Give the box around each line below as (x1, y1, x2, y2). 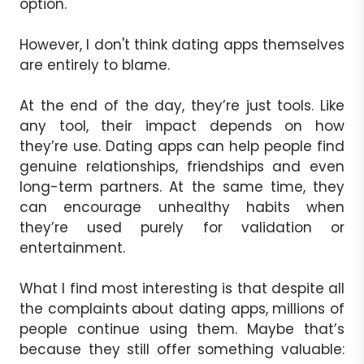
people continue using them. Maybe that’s (19, 318, 344, 339)
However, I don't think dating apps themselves (19, 34, 344, 54)
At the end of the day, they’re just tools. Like (19, 95, 344, 115)
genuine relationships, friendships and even (19, 156, 344, 176)
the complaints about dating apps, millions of (19, 298, 344, 318)
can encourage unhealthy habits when (19, 197, 344, 217)
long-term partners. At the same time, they (19, 176, 344, 197)
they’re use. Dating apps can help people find (19, 136, 344, 156)
